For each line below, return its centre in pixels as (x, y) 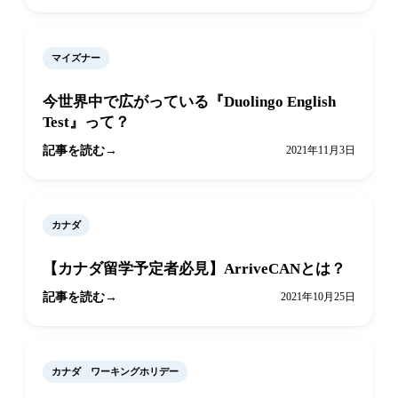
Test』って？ (86, 123)
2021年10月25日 (318, 297)
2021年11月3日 (321, 151)
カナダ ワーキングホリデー (115, 372)
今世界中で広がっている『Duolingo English (189, 102)
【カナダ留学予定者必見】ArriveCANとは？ (194, 269)
